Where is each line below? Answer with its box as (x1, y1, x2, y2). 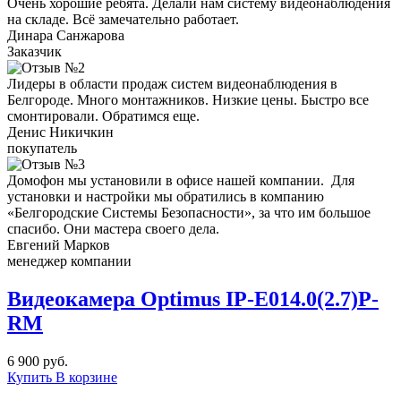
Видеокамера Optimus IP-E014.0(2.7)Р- (7, 286, 379, 311)
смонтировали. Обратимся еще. (7, 107, 200, 124)
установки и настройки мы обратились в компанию (7, 188, 324, 204)
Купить (7, 369, 55, 385)
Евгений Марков (7, 236, 110, 252)
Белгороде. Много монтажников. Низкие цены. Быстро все (7, 91, 369, 107)
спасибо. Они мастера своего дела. (7, 220, 219, 236)
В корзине (55, 369, 117, 385)
